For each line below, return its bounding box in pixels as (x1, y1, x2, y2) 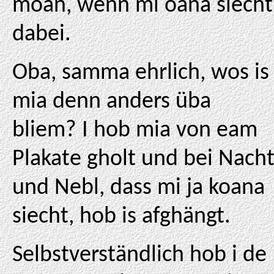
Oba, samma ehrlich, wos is (12, 61, 269, 85)
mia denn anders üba (12, 90, 211, 114)
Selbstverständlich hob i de (12, 243, 267, 267)
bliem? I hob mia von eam (12, 119, 257, 143)
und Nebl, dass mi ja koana (12, 176, 265, 200)
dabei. (12, 23, 71, 46)
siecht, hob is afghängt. (12, 205, 231, 229)
